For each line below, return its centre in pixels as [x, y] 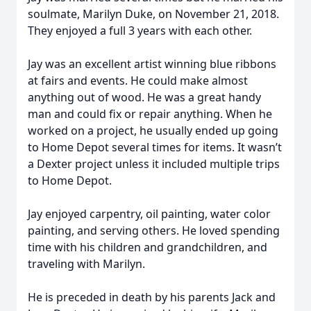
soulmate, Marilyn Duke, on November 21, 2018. [153, 14]
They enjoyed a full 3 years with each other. [140, 31]
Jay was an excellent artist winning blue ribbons [152, 64]
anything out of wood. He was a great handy [144, 97]
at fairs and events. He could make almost [138, 81]
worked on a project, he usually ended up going [153, 131]
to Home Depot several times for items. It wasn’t [155, 147]
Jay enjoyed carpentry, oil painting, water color [149, 214]
